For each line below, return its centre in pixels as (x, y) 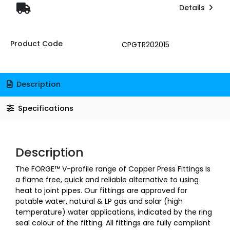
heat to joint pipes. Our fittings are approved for (101, 190)
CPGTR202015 (145, 44)
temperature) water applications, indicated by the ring (114, 212)
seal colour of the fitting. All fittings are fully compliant (113, 223)
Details (193, 8)
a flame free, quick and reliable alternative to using (107, 179)
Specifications (44, 108)
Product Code (36, 43)
